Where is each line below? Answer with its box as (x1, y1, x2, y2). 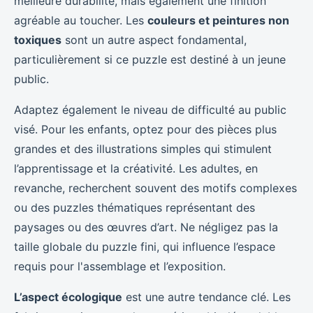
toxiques (14, 32, 61, 47)
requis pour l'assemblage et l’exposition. (14, 259, 226, 273)
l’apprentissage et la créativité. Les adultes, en (14, 161, 258, 175)
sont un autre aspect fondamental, (61, 32, 247, 47)
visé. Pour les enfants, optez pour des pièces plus (14, 122, 277, 136)
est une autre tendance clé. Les (122, 289, 291, 304)
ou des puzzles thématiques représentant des (14, 200, 255, 214)
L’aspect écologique (14, 289, 122, 304)
